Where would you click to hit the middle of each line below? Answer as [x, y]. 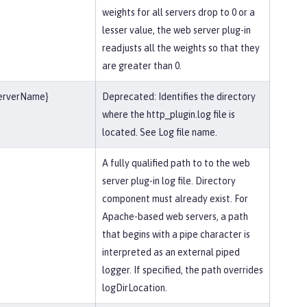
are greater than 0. [142, 66]
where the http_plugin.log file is [169, 114]
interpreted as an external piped [171, 252]
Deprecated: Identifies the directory [179, 97]
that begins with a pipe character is [176, 234]
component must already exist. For [175, 199]
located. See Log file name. [160, 132]
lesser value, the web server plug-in [176, 30]
